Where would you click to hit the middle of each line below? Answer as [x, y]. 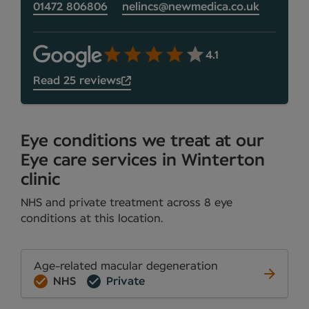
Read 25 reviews [77, 80]
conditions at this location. [92, 219]
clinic [40, 180]
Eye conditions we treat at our [142, 141]
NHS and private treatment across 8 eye [127, 203]
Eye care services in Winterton [143, 160]
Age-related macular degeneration [126, 267]
